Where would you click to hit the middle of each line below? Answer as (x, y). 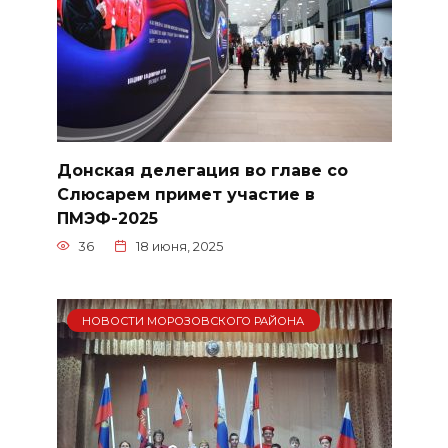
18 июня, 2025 (179, 246)
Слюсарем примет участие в (185, 194)
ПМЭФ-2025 (107, 218)
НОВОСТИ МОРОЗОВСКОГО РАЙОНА (193, 320)
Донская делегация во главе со (202, 170)
